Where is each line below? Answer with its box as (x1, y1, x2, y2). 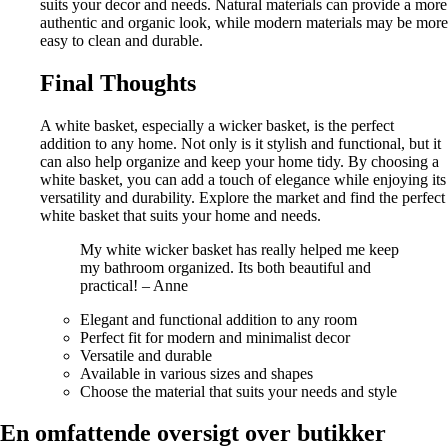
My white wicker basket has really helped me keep (80, 240, 399, 258)
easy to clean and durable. (40, 31, 203, 49)
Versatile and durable (80, 346, 212, 364)
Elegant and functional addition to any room (80, 310, 357, 328)
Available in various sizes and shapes (80, 364, 313, 382)
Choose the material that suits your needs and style (80, 382, 397, 400)
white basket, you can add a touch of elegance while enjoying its (40, 170, 446, 188)
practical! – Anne (80, 276, 188, 294)
